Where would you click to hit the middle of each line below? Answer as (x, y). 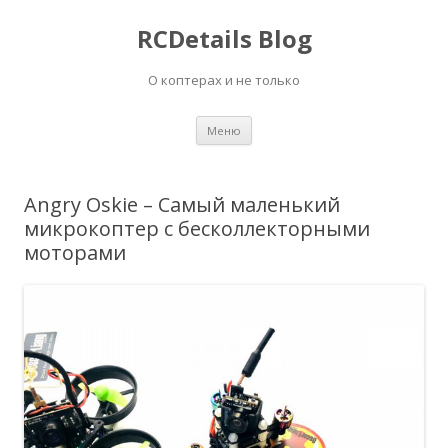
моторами (75, 252)
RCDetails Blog (224, 38)
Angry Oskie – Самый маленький (182, 204)
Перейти (281, 122)
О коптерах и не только (224, 80)
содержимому (299, 150)
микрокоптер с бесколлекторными (197, 228)
